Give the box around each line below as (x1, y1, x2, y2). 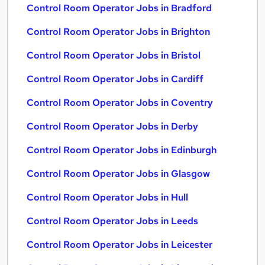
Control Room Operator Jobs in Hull (27, 191, 188, 203)
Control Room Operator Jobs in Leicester (27, 238, 212, 251)
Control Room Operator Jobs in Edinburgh (27, 144, 216, 156)
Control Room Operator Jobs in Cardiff (27, 73, 203, 85)
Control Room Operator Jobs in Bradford (27, 2, 212, 14)
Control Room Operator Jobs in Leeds (27, 215, 198, 227)
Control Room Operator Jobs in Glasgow (27, 167, 210, 180)
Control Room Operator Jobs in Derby (27, 120, 198, 132)
